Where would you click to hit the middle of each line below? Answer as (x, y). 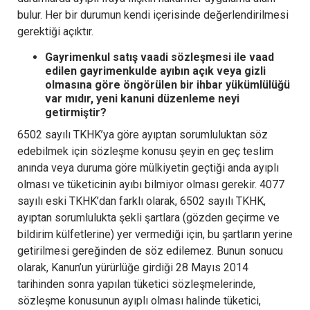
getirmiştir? (76, 112)
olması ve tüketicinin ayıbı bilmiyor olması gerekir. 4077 (151, 184)
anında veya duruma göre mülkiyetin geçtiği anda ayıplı (148, 167)
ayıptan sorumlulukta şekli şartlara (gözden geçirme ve (148, 217)
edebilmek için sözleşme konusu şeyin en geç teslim (145, 151)
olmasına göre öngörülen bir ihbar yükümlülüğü (167, 84)
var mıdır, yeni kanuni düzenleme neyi (142, 98)
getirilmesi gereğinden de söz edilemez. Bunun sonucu (150, 250)
